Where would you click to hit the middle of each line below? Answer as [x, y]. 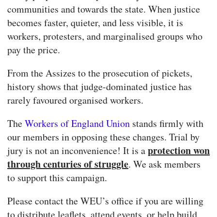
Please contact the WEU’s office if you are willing [105, 201]
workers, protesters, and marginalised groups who [105, 36]
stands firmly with [167, 124]
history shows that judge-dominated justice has [100, 87]
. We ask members [164, 164]
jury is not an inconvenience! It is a [77, 151]
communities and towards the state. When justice [104, 9]
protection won [179, 151]
